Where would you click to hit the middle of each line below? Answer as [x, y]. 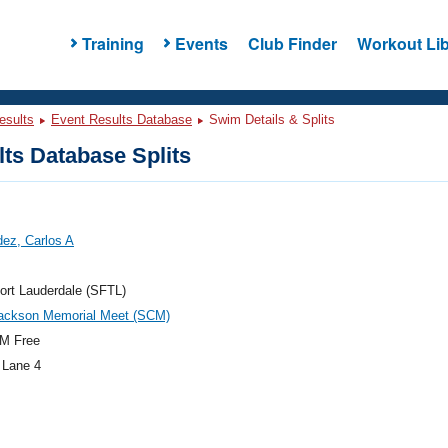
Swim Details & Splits [270, 119]
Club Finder [292, 43]
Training [112, 43]
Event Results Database [121, 119]
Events [201, 43]
